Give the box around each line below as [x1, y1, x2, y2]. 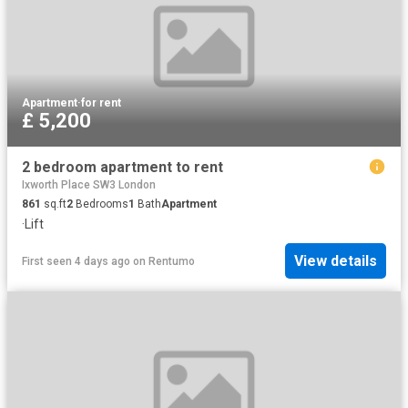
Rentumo [148, 254, 195, 268]
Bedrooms [73, 197, 128, 210]
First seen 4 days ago [22, 254, 130, 268]
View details [294, 252, 377, 270]
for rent [81, 96, 121, 109]
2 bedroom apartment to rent [22, 158, 223, 176]
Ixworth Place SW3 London [22, 178, 156, 191]
